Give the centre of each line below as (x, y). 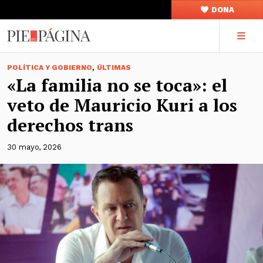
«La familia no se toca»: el (117, 85)
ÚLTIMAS (114, 68)
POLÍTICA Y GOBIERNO (50, 68)
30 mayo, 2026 (34, 147)
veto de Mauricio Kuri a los (122, 105)
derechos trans (70, 125)
